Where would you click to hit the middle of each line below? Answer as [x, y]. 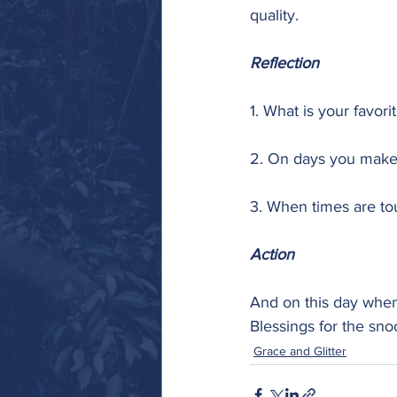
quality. [274, 15]
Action [272, 254]
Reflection [284, 63]
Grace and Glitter [300, 351]
